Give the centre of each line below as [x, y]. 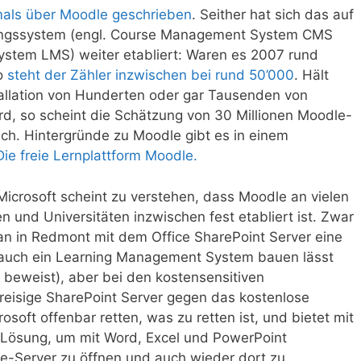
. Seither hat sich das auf [273, 15]
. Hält [311, 75]
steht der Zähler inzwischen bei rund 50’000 [151, 75]
